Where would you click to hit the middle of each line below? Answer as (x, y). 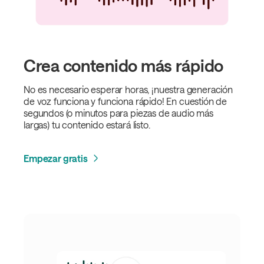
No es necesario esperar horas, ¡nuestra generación (128, 90)
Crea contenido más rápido (123, 66)
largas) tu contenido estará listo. (87, 125)
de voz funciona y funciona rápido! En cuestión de (126, 101)
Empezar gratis (56, 158)
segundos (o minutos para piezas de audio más (118, 113)
